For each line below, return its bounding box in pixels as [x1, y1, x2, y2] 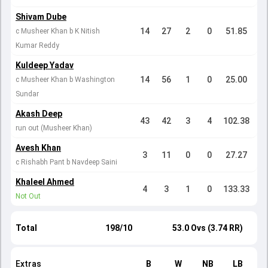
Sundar [16, 90, 39, 98]
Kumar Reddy [16, 41, 59, 50]
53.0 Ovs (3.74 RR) [172, 223, 243, 233]
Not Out [16, 192, 41, 200]
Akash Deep [16, 109, 62, 118]
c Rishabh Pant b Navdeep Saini [16, 158, 117, 166]
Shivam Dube [16, 12, 66, 22]
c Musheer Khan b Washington [16, 75, 115, 84]
